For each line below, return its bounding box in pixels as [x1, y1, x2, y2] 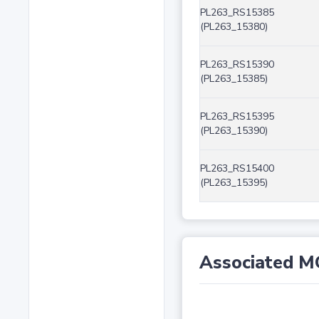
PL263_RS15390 [199, 58, 274, 72]
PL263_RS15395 [199, 110, 274, 124]
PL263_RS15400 [199, 162, 274, 176]
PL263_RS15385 [199, 6, 274, 20]
